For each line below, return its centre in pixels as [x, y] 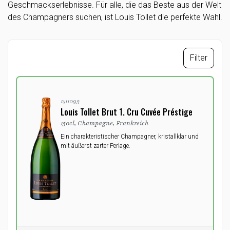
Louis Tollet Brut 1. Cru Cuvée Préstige [127, 112]
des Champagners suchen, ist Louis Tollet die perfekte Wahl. [115, 17]
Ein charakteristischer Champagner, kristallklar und [130, 137]
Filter [199, 58]
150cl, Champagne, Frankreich [104, 123]
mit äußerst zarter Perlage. [95, 146]
